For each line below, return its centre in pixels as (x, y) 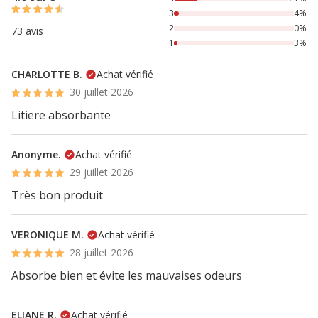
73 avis (27, 31)
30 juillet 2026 (102, 92)
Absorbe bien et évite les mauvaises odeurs (127, 275)
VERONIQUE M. (48, 235)
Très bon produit (57, 195)
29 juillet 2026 (102, 172)
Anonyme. (36, 154)
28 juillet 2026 (102, 252)
